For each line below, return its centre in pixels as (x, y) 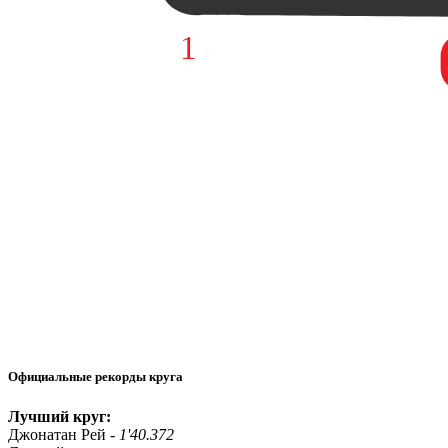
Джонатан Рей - (63, 434)
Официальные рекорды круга (95, 377)
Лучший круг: (59, 416)
